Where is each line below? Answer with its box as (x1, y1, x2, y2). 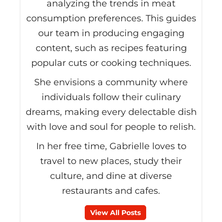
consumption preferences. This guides (26, 12, 196, 24)
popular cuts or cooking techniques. (31, 57, 191, 68)
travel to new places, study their (40, 155, 182, 166)
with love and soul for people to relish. (26, 121, 196, 132)
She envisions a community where (34, 76, 188, 88)
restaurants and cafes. (62, 185, 160, 196)
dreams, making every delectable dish (25, 106, 197, 117)
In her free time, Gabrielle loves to (36, 140, 186, 152)
